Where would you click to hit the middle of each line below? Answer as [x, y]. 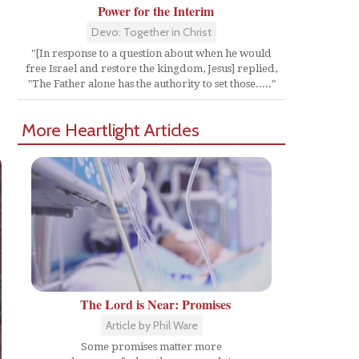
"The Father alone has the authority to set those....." [151, 83]
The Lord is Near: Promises [155, 305]
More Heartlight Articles [111, 129]
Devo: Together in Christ [151, 32]
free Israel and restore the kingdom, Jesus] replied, [151, 68]
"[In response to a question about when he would [151, 53]
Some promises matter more [151, 347]
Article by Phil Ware [151, 326]
